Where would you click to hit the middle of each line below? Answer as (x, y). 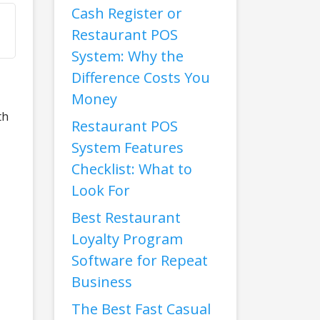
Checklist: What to (132, 169)
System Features (127, 147)
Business (102, 282)
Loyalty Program (127, 239)
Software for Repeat (140, 260)
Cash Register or (127, 13)
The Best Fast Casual (141, 309)
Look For (101, 190)
